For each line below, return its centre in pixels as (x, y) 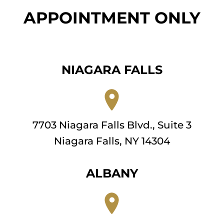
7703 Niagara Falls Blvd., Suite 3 (112, 125)
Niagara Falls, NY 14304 (112, 141)
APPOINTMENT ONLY (112, 18)
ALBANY (112, 173)
